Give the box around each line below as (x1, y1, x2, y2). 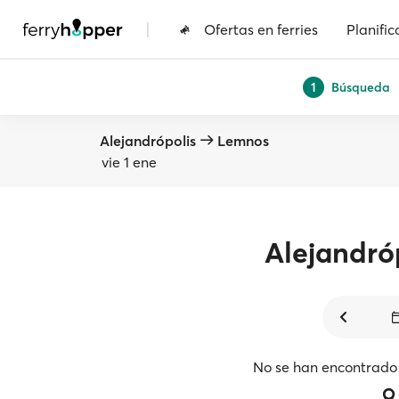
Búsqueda (331, 78, 390, 95)
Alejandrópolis (100, 132, 196, 150)
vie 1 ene (102, 153, 157, 171)
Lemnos (217, 132, 269, 150)
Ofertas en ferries (204, 20, 318, 38)
